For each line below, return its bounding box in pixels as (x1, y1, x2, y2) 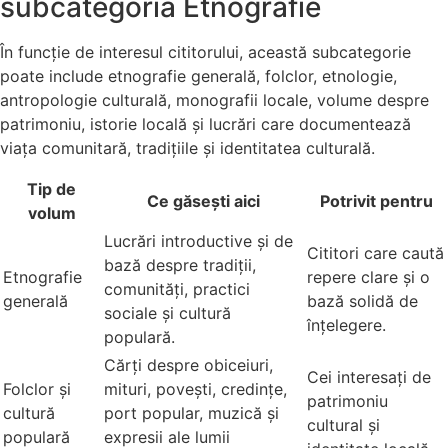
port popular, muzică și (104, 402, 279, 423)
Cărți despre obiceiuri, (104, 354, 273, 375)
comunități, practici (104, 278, 250, 299)
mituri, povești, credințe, (104, 378, 287, 399)
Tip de (27, 178, 76, 199)
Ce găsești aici (147, 190, 260, 211)
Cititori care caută (307, 242, 444, 263)
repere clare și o (307, 266, 430, 287)
